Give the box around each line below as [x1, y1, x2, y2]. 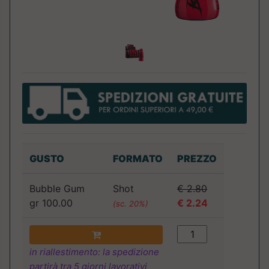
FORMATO [113, 153, 163, 165]
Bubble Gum [29, 183, 85, 195]
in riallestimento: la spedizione [29, 246, 159, 258]
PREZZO [177, 153, 217, 165]
